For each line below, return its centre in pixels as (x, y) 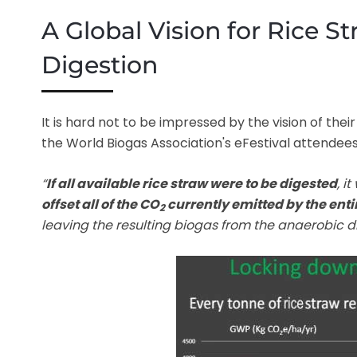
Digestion (100, 65)
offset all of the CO (100, 204)
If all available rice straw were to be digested (192, 183)
